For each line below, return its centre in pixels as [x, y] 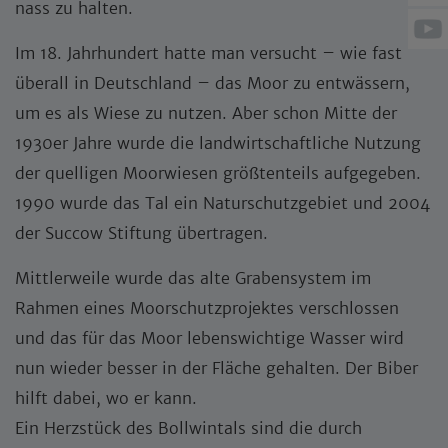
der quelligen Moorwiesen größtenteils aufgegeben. [218, 173]
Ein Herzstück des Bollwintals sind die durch [188, 428]
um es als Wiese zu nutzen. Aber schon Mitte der [206, 113]
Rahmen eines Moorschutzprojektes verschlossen [207, 308]
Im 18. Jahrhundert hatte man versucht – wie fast [208, 53]
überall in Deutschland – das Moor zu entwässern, [212, 83]
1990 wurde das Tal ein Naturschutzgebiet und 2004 [222, 203]
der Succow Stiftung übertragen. [141, 233]
